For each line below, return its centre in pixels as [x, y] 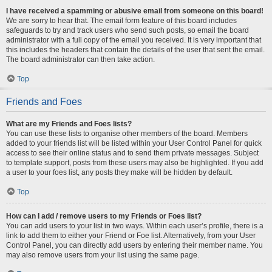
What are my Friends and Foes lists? [69, 124]
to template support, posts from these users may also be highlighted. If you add [135, 163]
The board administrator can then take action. [80, 59]
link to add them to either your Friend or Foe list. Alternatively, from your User [131, 236]
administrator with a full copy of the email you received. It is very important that [134, 40]
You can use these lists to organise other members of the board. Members [127, 134]
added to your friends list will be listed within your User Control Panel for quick [134, 143]
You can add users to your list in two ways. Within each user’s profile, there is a [135, 226]
